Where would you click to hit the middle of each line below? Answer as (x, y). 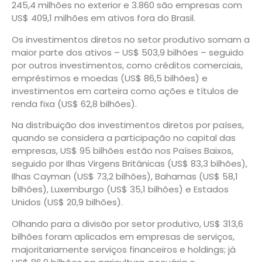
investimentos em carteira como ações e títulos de (125, 91)
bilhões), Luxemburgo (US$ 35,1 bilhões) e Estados (120, 189)
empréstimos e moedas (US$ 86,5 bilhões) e (110, 78)
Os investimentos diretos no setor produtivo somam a (131, 39)
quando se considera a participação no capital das (124, 138)
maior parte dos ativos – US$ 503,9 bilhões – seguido (128, 52)
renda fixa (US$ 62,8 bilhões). (74, 104)
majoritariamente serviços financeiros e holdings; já (124, 249)
